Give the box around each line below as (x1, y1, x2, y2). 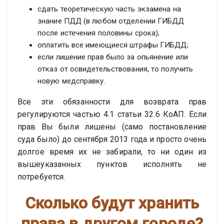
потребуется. (17, 172, 65, 182)
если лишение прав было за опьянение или (37, 52, 188, 62)
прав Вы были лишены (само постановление (17, 122, 206, 132)
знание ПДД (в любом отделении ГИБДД (37, 16, 184, 26)
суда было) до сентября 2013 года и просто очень (17, 134, 206, 144)
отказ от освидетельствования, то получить (37, 64, 193, 74)
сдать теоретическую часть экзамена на (37, 4, 181, 14)
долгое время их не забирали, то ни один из (17, 147, 206, 157)
